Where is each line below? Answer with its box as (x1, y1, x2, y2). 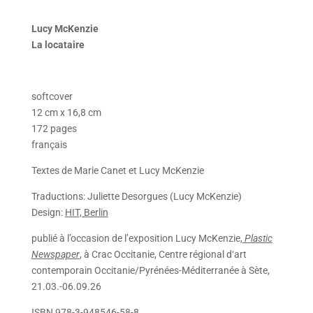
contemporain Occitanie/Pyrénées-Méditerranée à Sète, (31, 265, 270, 276)
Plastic (242, 233, 272, 244)
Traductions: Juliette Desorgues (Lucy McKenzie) (31, 191, 242, 202)
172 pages (31, 123, 77, 134)
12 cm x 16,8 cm (31, 107, 101, 118)
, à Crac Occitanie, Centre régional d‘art (79, 249, 247, 260)
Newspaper (31, 249, 80, 260)
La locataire (31, 39, 85, 50)
